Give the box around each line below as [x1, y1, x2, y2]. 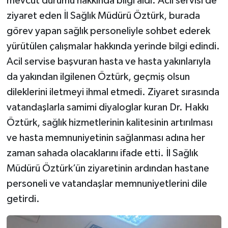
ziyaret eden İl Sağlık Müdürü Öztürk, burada [6, 10, 200, 21]
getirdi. [6, 193, 40, 204]
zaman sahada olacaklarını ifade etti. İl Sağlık [6, 148, 198, 158]
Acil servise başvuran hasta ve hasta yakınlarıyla [6, 56, 211, 67]
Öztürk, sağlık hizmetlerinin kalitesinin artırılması [6, 117, 213, 128]
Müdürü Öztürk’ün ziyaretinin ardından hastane [6, 163, 209, 174]
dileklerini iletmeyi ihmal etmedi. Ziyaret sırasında [6, 87, 219, 97]
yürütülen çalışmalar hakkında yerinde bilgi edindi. [6, 41, 220, 51]
